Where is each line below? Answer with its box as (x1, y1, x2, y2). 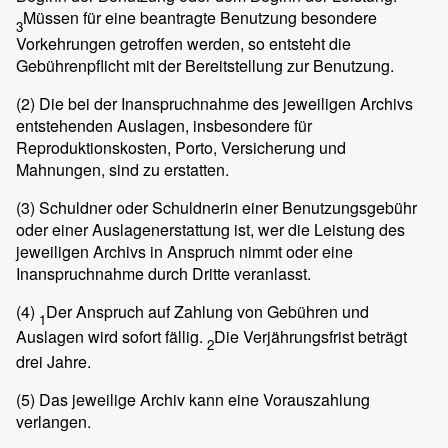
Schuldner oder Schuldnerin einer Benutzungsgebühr (35, 195, 417, 219)
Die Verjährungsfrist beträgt (214, 324, 407, 348)
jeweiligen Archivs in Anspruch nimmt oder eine (16, 239, 353, 263)
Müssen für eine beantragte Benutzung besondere (23, 6, 377, 30)
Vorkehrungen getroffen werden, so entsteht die (16, 31, 351, 55)
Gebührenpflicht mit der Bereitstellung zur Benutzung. (16, 53, 394, 77)
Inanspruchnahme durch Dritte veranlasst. (16, 261, 311, 285)
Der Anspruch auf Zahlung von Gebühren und (46, 299, 369, 323)
